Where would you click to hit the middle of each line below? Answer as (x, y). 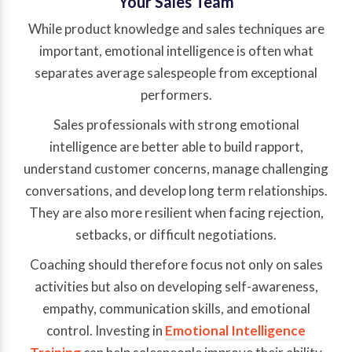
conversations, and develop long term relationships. (176, 191)
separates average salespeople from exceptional (176, 73)
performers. (176, 95)
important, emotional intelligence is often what (176, 51)
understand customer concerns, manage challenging (176, 169)
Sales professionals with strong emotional (176, 125)
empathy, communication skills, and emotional (176, 309)
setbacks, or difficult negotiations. (176, 235)
